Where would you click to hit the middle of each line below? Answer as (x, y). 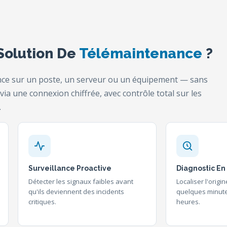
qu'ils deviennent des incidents (76, 192)
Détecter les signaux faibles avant (81, 181)
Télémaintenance (141, 53)
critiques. (42, 202)
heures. (188, 202)
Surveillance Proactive (70, 168)
